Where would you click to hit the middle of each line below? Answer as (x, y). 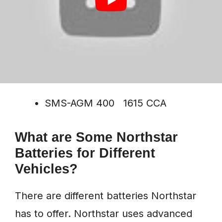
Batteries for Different (85, 153)
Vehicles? (46, 169)
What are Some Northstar (96, 138)
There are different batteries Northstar (106, 196)
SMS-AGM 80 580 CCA (101, 53)
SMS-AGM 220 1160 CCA (105, 78)
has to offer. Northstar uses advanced (104, 214)
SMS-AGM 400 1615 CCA (106, 103)
